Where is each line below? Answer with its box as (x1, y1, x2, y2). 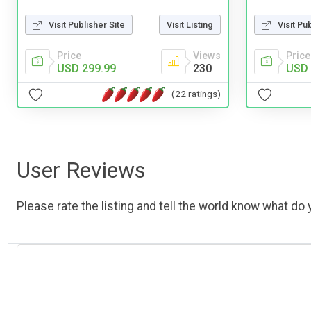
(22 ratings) (171, 88, 221, 100)
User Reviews (17, 156, 146, 183)
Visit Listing (167, 19, 213, 30)
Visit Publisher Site (49, 19, 125, 30)
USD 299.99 (57, 61, 116, 75)
